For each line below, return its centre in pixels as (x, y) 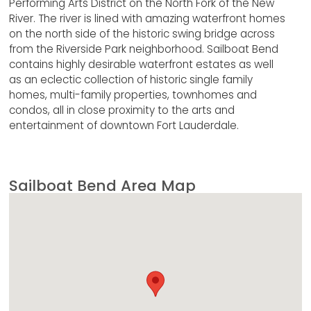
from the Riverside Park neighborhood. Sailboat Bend (144, 49)
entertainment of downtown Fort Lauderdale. (124, 126)
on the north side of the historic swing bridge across (142, 34)
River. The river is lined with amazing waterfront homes (148, 19)
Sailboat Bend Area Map (103, 185)
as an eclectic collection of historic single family (131, 80)
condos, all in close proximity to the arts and (122, 110)
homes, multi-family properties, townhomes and (133, 95)
